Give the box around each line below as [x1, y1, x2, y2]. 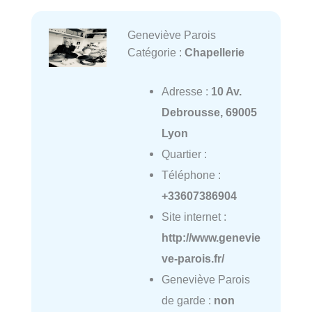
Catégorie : [127, 45, 185, 58]
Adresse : [161, 85, 211, 98]
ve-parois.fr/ [161, 252, 224, 265]
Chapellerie [184, 45, 244, 58]
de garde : [161, 294, 214, 307]
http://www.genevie [161, 231, 260, 244]
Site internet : [161, 210, 226, 224]
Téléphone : [161, 169, 221, 182]
